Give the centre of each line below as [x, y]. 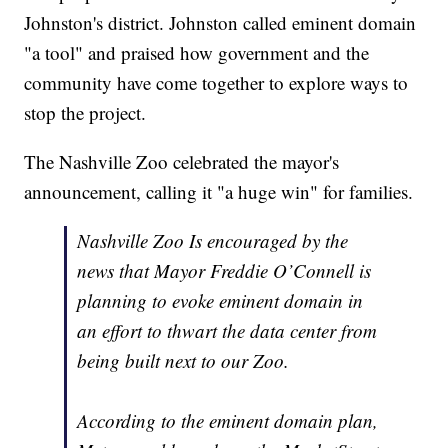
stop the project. [85, 112]
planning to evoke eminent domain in [220, 300]
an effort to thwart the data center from [227, 330]
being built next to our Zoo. [183, 360]
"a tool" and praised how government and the [197, 52]
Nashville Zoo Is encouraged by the [213, 240]
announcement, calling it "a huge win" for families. [219, 191]
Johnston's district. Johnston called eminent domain [220, 22]
